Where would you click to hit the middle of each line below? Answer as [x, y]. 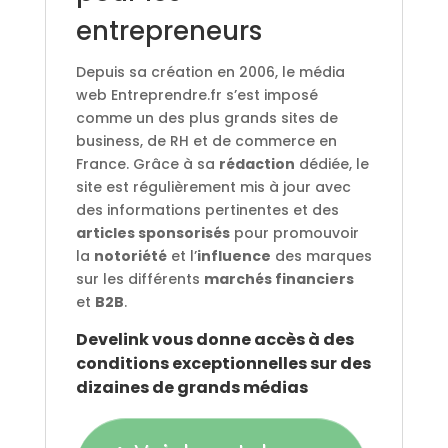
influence [233, 255]
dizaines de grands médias [191, 387]
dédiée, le [331, 163]
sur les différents [139, 278]
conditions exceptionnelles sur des [223, 363]
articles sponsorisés [152, 232]
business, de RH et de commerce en [206, 140]
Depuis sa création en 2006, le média [210, 71]
